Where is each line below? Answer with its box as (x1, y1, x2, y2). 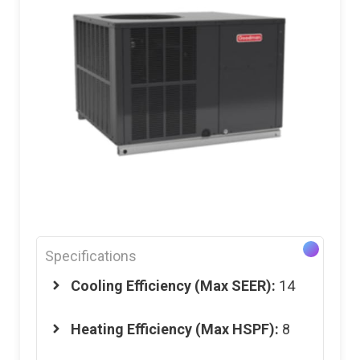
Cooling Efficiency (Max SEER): (71, 276, 279, 294)
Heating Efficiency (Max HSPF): (71, 320, 279, 337)
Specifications (45, 247, 137, 264)
